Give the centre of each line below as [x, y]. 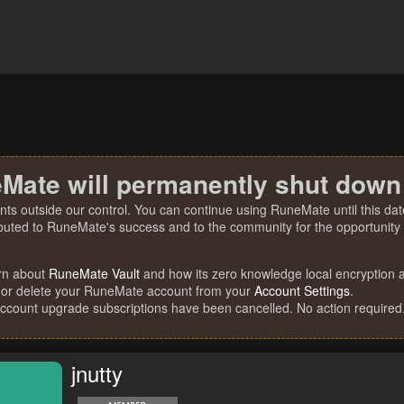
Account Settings [302, 290]
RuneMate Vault [94, 273]
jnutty [97, 373]
